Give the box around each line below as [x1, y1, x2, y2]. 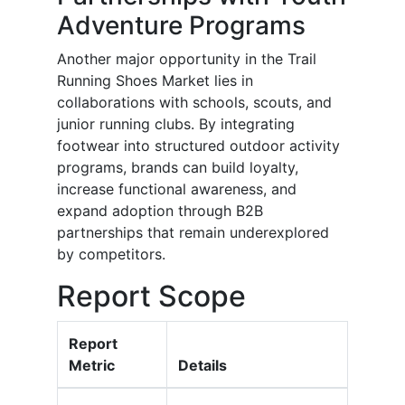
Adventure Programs [57, 10, 306, 42]
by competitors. [57, 245, 165, 264]
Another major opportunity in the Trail [57, 50, 316, 69]
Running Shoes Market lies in [57, 71, 253, 90]
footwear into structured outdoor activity [57, 137, 340, 155]
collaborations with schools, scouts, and [57, 93, 332, 112]
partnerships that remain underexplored [57, 223, 329, 242]
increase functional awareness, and [57, 180, 297, 199]
